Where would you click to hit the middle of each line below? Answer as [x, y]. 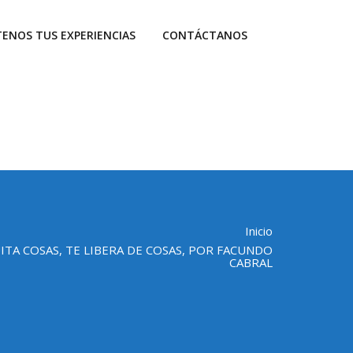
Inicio [259, 231]
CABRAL [251, 262]
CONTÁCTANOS [205, 35]
